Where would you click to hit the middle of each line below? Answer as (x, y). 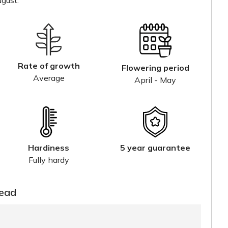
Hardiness (49, 148)
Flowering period (155, 68)
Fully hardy (49, 160)
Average (49, 78)
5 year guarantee (155, 148)
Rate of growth (49, 66)
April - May (155, 80)
